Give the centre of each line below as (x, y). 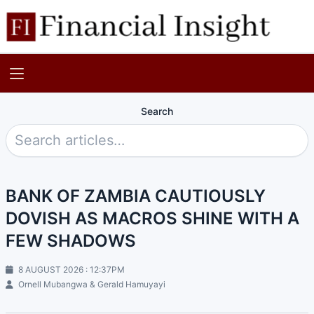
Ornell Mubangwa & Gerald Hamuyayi (91, 284)
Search (157, 111)
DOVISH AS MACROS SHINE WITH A (152, 218)
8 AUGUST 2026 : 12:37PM (70, 269)
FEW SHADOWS (71, 240)
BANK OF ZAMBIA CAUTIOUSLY (136, 196)
